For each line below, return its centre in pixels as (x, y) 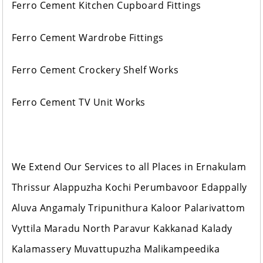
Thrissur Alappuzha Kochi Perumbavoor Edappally (129, 188)
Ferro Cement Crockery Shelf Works (95, 70)
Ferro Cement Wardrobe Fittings (87, 38)
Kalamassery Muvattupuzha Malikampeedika (116, 249)
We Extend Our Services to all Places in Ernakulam (129, 167)
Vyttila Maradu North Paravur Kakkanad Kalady (122, 229)
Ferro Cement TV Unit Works (78, 102)
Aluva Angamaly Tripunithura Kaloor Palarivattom (128, 208)
